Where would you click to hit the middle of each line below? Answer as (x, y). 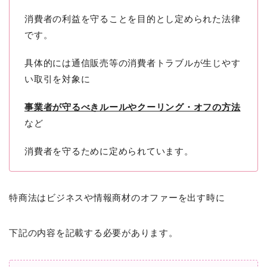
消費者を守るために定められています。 (109, 151)
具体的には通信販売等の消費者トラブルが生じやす (133, 63)
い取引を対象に (58, 79)
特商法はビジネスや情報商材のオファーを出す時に (117, 198)
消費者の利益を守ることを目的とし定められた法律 (133, 19)
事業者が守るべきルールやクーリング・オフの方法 (133, 107)
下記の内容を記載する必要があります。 (94, 233)
